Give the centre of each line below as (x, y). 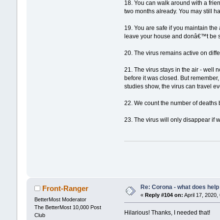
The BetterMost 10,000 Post (68, 207)
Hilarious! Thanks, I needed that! (167, 213)
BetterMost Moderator (60, 199)
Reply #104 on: (164, 195)
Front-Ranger (66, 188)
